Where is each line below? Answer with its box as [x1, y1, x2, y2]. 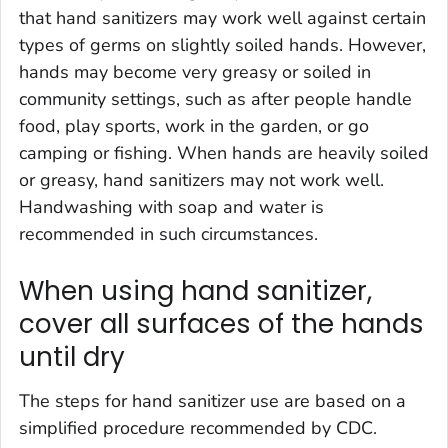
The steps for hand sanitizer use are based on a [19, 388, 406, 413]
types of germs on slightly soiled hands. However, [19, 33, 426, 58]
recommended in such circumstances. [19, 222, 318, 247]
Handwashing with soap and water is [19, 195, 324, 220]
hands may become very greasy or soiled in [19, 60, 371, 85]
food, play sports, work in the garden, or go [19, 114, 369, 139]
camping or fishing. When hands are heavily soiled [19, 141, 429, 166]
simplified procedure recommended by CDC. [19, 415, 377, 440]
